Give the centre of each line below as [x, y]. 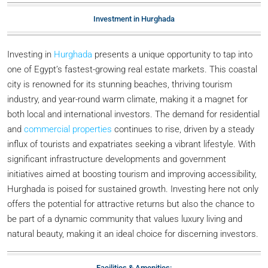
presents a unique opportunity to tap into [172, 54]
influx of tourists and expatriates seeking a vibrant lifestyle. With [131, 144]
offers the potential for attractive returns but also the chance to [131, 204]
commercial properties [68, 129]
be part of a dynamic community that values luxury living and [125, 219]
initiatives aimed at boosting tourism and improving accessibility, [132, 174]
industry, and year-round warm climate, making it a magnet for [127, 99]
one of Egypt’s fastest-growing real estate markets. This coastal [132, 69]
